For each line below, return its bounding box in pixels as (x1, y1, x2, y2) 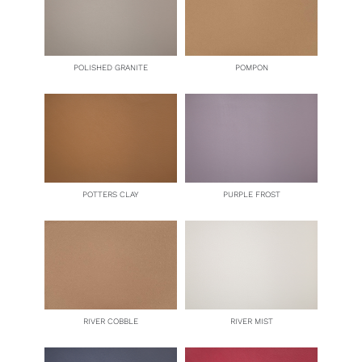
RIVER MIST (229, 316, 273, 326)
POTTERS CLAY (82, 189, 139, 199)
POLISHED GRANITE (73, 63, 148, 73)
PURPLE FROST (222, 189, 280, 199)
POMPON (234, 63, 268, 73)
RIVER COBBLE (82, 316, 138, 326)
